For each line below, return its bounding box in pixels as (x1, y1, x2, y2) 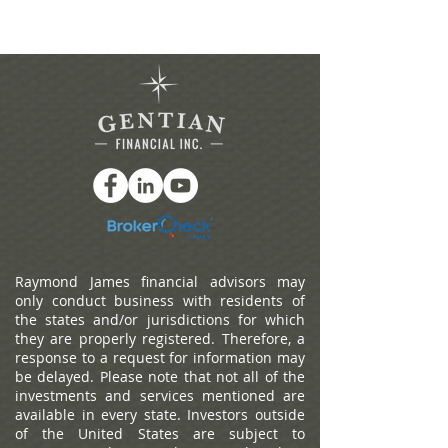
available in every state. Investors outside (15, 405, 305, 424)
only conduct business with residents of (15, 291, 305, 310)
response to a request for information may (15, 348, 305, 367)
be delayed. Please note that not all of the (15, 367, 305, 386)
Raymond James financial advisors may (15, 272, 305, 291)
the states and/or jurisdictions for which (15, 310, 305, 329)
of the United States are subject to (15, 424, 305, 443)
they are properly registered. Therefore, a (15, 329, 305, 348)
